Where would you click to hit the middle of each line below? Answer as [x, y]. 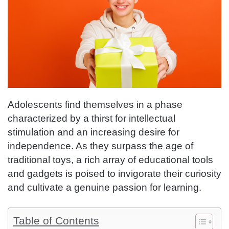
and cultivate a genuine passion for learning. [105, 188]
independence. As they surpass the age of [100, 146]
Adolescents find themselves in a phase [95, 105]
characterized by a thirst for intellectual [91, 119]
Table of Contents [56, 221]
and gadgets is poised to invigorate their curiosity [114, 174]
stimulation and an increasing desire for [94, 132]
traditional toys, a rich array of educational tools [110, 160]
